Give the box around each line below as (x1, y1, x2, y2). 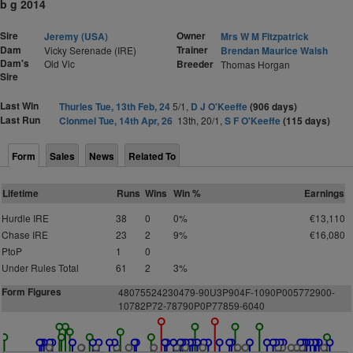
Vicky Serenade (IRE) (44, 43, 136, 57)
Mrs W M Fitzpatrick (221, 29, 309, 43)
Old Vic (44, 57, 75, 70)
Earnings (303, 186, 344, 200)
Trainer (176, 43, 208, 57)
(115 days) (282, 113, 330, 128)
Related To (128, 149, 176, 163)
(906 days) (249, 99, 297, 113)
